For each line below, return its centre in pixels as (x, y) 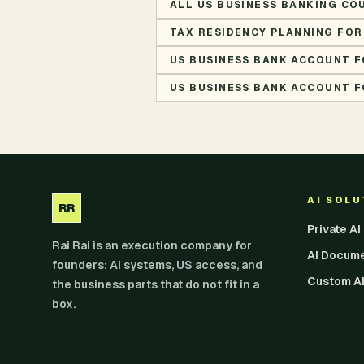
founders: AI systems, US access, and (157, 265)
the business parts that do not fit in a (156, 284)
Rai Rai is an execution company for (152, 245)
